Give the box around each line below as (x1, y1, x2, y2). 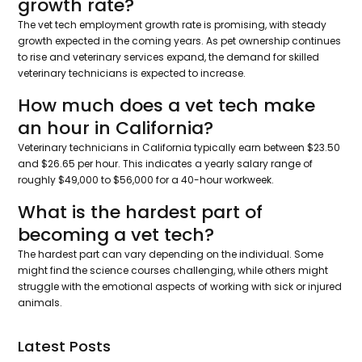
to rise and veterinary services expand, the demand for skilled (18, 50, 320, 65)
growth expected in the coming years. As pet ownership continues (18, 34, 342, 48)
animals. (18, 296, 63, 310)
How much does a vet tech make (18, 93, 316, 119)
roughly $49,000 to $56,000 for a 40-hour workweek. (18, 173, 277, 187)
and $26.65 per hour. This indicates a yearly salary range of (18, 157, 314, 171)
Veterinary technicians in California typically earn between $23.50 (18, 141, 341, 155)
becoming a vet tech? (18, 222, 220, 248)
